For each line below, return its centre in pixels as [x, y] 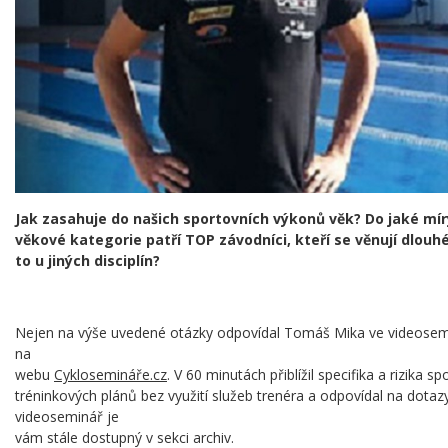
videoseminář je [67, 417]
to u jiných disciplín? [87, 261]
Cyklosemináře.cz [110, 375]
